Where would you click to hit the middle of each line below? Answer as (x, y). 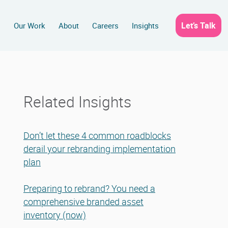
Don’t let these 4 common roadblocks (97, 135)
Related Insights (77, 102)
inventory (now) (55, 215)
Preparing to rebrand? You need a (89, 188)
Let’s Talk (198, 25)
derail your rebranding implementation (99, 149)
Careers (105, 25)
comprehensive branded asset (83, 202)
